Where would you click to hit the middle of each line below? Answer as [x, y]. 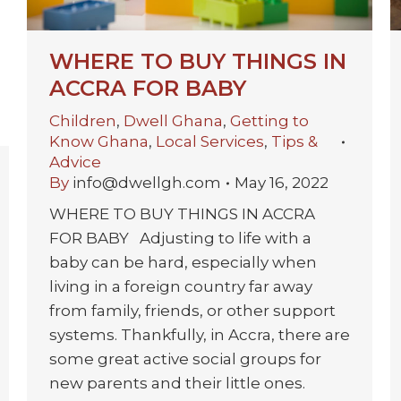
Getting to [269, 121]
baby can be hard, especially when [183, 263]
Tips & [294, 142]
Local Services [210, 142]
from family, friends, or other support [192, 311]
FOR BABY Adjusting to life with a [180, 239]
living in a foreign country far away [181, 287]
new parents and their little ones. [177, 384]
